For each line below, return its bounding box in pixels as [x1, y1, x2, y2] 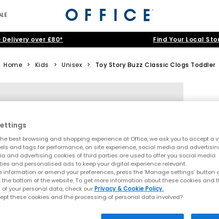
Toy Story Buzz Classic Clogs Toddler [95, 61, 216, 69]
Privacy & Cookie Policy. [94, 185, 164, 193]
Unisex [62, 61, 83, 69]
